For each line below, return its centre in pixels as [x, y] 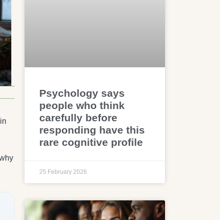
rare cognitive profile [91, 142]
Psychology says [82, 93]
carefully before [79, 117]
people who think [82, 105]
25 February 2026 [63, 172]
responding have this [92, 130]
